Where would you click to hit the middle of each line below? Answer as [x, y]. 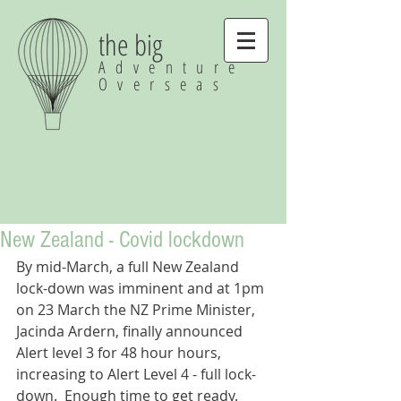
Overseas [171, 84]
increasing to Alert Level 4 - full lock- [136, 374]
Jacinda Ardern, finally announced [131, 331]
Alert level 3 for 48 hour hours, [120, 353]
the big [134, 44]
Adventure [172, 67]
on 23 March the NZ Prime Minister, [137, 310]
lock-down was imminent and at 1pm [142, 288]
